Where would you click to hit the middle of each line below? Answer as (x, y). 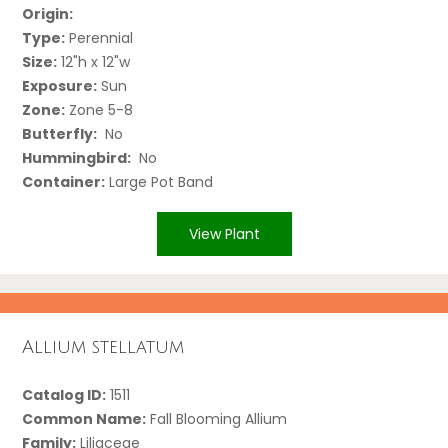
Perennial (99, 37)
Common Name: (84, 418)
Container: (64, 181)
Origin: (48, 13)
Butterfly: (60, 133)
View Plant (224, 233)
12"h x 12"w (94, 61)
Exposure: (60, 85)
